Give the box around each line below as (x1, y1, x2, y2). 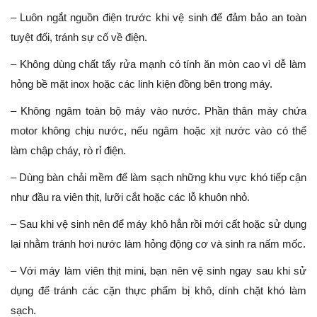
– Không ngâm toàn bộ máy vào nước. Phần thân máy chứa (11, 105, 306, 117)
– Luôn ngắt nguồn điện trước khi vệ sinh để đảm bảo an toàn (11, 11, 306, 24)
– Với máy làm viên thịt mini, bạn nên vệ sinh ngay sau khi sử (11, 265, 306, 277)
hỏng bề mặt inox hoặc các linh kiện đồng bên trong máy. (11, 78, 272, 91)
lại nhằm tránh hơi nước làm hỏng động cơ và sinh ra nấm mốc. (11, 238, 306, 250)
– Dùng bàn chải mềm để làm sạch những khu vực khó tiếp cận (11, 171, 306, 184)
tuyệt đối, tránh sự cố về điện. (11, 31, 147, 44)
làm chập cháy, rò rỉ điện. (11, 144, 126, 157)
